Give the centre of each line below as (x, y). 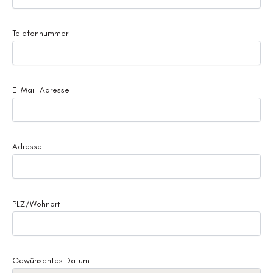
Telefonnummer (40, 33)
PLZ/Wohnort (36, 204)
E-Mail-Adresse (41, 90)
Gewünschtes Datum (51, 260)
